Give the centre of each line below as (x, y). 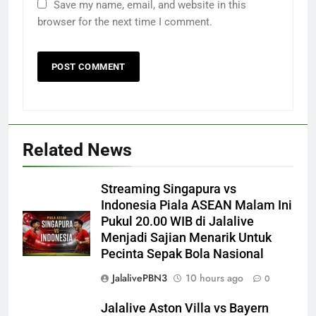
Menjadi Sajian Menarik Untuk (186, 237)
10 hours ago (214, 278)
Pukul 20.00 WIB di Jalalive (177, 221)
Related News (77, 150)
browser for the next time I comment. (125, 22)
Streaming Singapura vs (169, 189)
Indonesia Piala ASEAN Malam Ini (196, 205)
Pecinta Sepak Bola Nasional (182, 254)
